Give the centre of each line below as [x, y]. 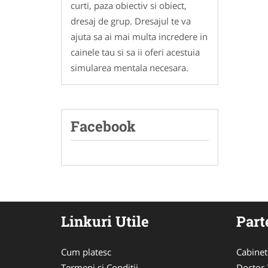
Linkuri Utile [105, 222]
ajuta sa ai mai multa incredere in [139, 37]
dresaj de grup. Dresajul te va [131, 21]
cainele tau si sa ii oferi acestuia [135, 52]
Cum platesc [86, 252]
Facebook [103, 127]
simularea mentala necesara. [130, 68]
